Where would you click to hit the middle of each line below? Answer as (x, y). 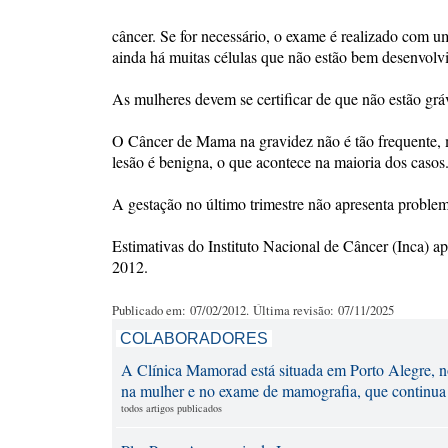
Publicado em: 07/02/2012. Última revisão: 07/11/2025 (253, 310)
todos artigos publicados (171, 408)
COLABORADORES (194, 338)
